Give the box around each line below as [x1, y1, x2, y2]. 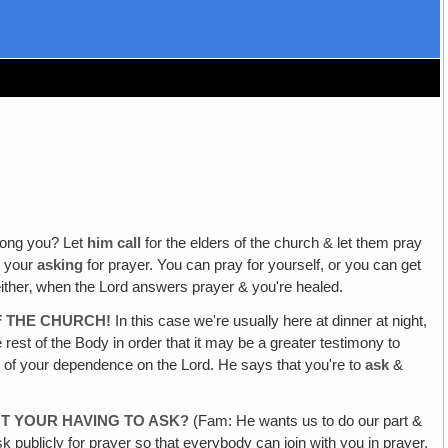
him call [87, 235, 142, 252]
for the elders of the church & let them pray [141, 235, 423, 252]
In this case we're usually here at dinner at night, [111, 313, 428, 330]
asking [37, 257, 84, 274]
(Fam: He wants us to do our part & [189, 412, 423, 429]
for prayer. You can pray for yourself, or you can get [83, 257, 422, 274]
